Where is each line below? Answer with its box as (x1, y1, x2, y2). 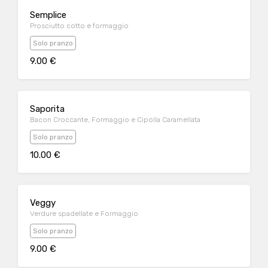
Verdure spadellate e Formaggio (30, 209, 138, 218)
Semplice (30, 10, 66, 20)
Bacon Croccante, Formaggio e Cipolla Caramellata (30, 115, 200, 124)
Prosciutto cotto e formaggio (30, 22, 129, 30)
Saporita (30, 103, 65, 114)
